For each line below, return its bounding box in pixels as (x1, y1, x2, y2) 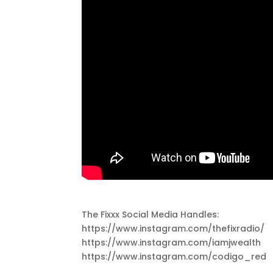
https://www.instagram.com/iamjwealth (82, 236, 261, 249)
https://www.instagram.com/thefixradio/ (82, 222, 265, 235)
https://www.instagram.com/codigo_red (82, 250, 267, 263)
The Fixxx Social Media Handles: (82, 208, 219, 221)
